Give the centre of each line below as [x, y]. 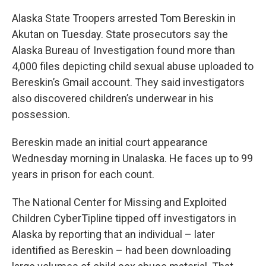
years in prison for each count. [83, 175]
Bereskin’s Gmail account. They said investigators [128, 83]
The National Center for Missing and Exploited [119, 202]
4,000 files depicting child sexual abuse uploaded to [133, 66]
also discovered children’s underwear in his [113, 99]
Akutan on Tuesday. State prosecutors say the [120, 34]
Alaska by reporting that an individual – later [113, 235]
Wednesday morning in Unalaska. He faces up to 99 [132, 159]
